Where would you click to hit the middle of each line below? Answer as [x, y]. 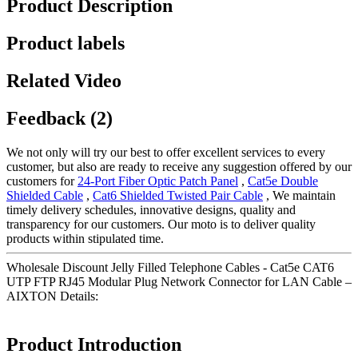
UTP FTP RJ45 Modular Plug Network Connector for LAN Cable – [179, 281]
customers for [42, 181]
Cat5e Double [283, 181]
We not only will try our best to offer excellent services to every [166, 152]
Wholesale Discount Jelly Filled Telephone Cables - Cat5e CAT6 [170, 267]
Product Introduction [94, 344]
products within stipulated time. [85, 238]
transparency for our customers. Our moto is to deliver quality [161, 224]
